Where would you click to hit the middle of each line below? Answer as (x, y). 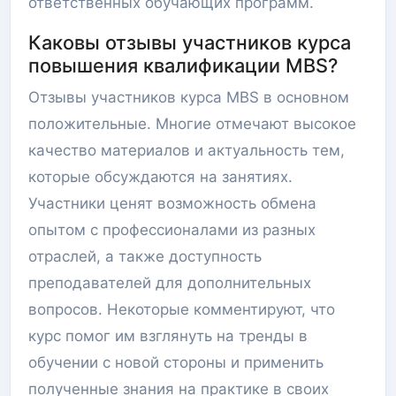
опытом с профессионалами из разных (172, 230)
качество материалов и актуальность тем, (187, 150)
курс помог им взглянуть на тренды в (168, 336)
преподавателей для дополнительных (170, 283)
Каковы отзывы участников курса (190, 42)
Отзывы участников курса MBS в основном (189, 97)
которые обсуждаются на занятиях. (160, 177)
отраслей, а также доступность (145, 256)
